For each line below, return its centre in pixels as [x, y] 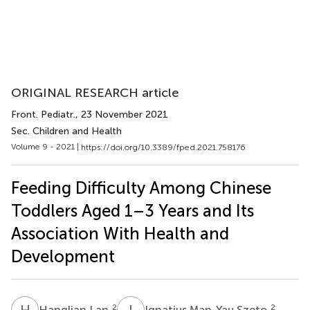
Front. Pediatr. [43, 115]
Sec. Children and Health [66, 131]
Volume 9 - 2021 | [46, 147]
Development [63, 256]
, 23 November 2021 [122, 115]
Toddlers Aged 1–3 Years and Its [133, 210]
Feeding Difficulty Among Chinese [141, 188]
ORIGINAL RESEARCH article [95, 93]
